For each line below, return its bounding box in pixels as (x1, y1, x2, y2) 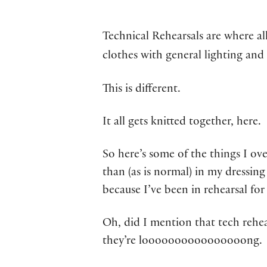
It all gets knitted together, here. (103, 116, 261, 129)
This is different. (103, 83, 181, 96)
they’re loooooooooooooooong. (103, 236, 262, 249)
